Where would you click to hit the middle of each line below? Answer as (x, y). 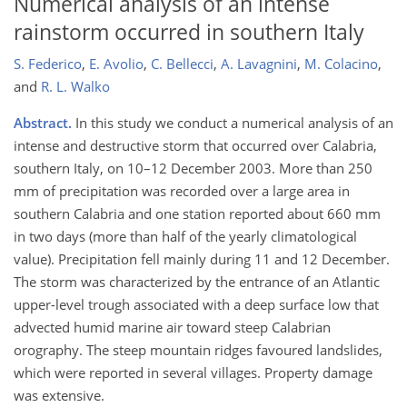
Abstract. (43, 123)
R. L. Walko (75, 87)
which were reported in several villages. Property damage (193, 373)
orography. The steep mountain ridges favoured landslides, (198, 350)
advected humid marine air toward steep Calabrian (172, 328)
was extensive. (59, 396)
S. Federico (48, 64)
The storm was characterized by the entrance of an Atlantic (197, 282)
